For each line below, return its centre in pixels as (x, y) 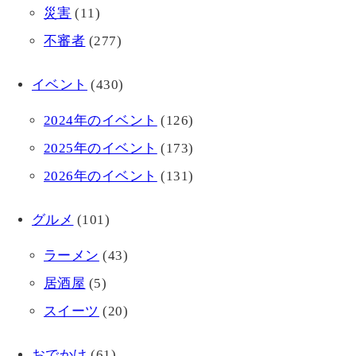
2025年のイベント (101, 148)
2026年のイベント (101, 176)
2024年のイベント (101, 120)
